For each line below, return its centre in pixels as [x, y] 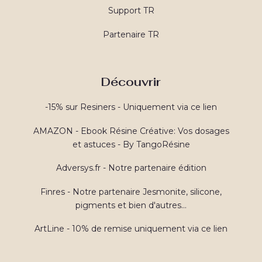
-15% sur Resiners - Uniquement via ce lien [131, 107]
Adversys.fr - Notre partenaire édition [131, 168]
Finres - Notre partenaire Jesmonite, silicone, [131, 192]
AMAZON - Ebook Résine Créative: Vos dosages [131, 131]
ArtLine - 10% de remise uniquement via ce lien [131, 229]
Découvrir [131, 82]
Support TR [131, 11]
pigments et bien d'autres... [131, 205]
